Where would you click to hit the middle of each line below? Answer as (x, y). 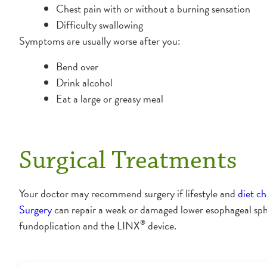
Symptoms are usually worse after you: (100, 41)
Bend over (77, 67)
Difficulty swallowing (99, 25)
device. (161, 226)
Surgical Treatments (128, 161)
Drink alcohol (84, 83)
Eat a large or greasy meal (109, 99)
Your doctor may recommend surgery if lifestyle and (128, 194)
